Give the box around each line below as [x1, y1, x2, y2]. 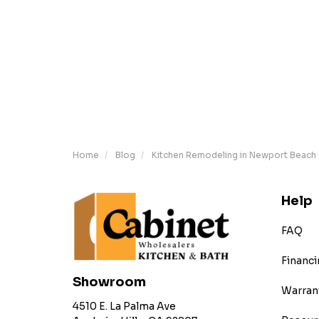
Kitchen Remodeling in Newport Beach [152, 150, 316, 160]
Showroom [73, 274, 146, 291]
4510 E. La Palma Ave [73, 300, 176, 313]
